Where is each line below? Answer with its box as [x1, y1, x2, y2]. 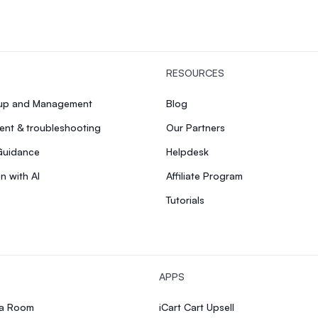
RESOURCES [166, 67, 224, 79]
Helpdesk [166, 146, 209, 158]
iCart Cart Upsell [159, 301, 234, 313]
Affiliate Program [166, 170, 243, 182]
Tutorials [166, 194, 204, 206]
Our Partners [166, 121, 225, 133]
